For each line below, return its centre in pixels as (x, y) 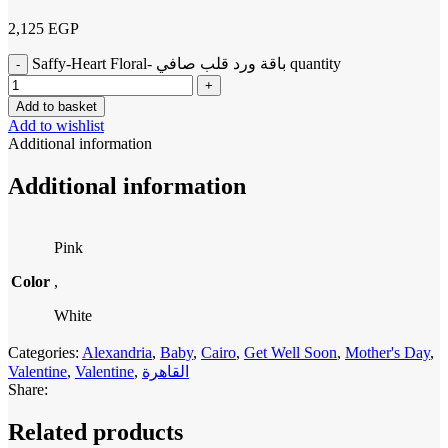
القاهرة (165, 371)
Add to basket (56, 106)
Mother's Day (387, 352)
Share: (28, 389)
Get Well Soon (290, 352)
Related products (95, 431)
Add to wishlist (56, 125)
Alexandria (117, 352)
